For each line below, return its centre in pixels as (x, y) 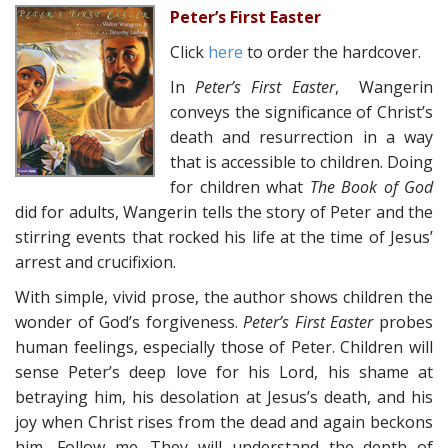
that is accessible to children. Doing (301, 162)
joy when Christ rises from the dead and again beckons (224, 422)
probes (403, 322)
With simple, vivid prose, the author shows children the (224, 297)
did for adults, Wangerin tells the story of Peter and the (224, 212)
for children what (240, 187)
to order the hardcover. (332, 52)
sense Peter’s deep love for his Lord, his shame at (224, 372)
